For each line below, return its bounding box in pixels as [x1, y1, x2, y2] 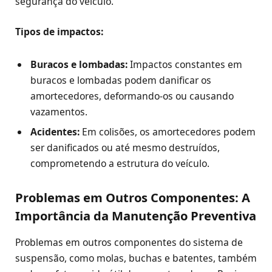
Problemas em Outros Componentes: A [15, 189, 250, 206]
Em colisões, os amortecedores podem [80, 125, 256, 139]
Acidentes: [30, 125, 80, 139]
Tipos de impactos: [15, 25, 103, 39]
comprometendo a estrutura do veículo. [30, 157, 209, 171]
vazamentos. [30, 105, 87, 119]
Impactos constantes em [127, 58, 242, 72]
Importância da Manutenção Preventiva [15, 207, 256, 225]
